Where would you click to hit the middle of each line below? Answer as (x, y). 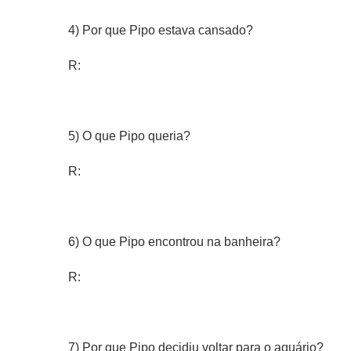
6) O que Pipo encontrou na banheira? (174, 242)
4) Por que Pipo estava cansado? (161, 30)
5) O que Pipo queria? (129, 136)
